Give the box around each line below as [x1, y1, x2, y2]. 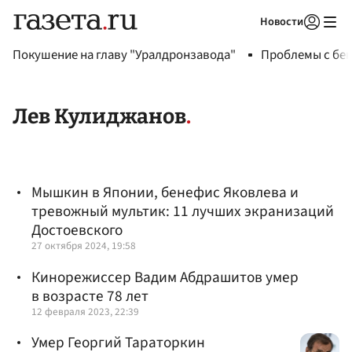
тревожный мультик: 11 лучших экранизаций [31, 200, 334, 223]
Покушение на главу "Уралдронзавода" [13, 46, 236, 64]
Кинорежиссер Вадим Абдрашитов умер [31, 266, 299, 288]
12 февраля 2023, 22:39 [31, 303, 139, 319]
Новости [260, 13, 303, 30]
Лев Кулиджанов [13, 104, 186, 130]
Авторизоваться [211, 35, 284, 49]
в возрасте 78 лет [31, 284, 148, 307]
